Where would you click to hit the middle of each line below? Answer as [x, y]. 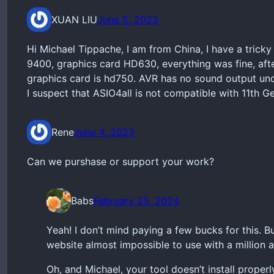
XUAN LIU [74, 20]
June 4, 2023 [104, 132]
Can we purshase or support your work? [120, 162]
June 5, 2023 [128, 20]
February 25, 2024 [136, 201]
